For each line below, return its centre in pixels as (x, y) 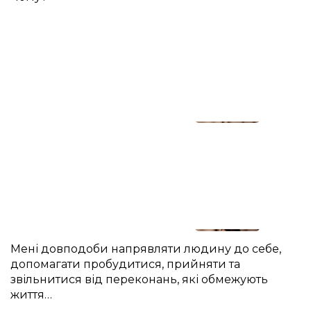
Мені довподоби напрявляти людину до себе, (146, 249)
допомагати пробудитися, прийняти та (125, 264)
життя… (31, 294)
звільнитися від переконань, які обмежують (139, 279)
